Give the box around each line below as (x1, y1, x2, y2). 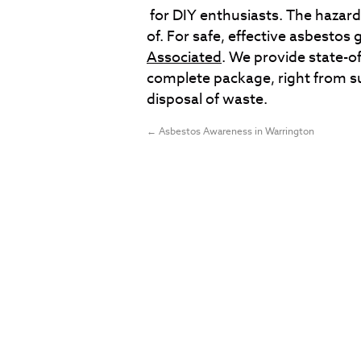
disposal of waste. (147, 89, 268, 108)
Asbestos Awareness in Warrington (156, 125, 314, 137)
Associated (147, 48, 222, 66)
